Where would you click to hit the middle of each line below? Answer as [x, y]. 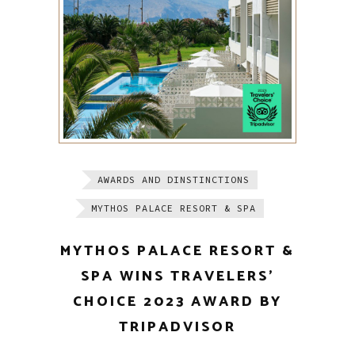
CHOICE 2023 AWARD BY [177, 302]
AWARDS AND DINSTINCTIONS [174, 180]
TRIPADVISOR [177, 328]
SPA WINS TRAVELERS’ [177, 277]
